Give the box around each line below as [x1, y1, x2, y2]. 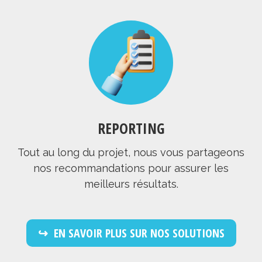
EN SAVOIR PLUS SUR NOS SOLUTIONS [53, 225, 225, 241]
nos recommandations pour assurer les [33, 161, 229, 174]
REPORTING [98, 118, 164, 139]
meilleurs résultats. [84, 177, 178, 190]
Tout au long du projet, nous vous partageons [18, 146, 244, 158]
